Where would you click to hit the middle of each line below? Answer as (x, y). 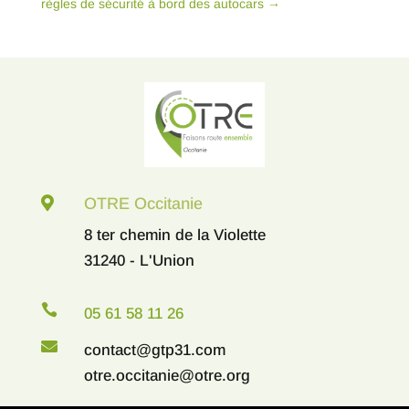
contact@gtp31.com (154, 351)
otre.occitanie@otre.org (167, 376)
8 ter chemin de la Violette (174, 236)
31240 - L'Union (139, 261)
